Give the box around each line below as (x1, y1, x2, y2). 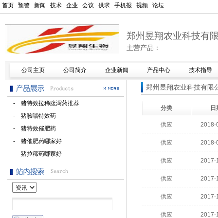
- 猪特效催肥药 (7, 125, 56, 132)
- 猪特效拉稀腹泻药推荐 (7, 100, 79, 107)
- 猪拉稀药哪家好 (7, 150, 62, 157)
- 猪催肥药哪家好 (7, 138, 62, 145)
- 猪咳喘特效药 (7, 112, 56, 119)
